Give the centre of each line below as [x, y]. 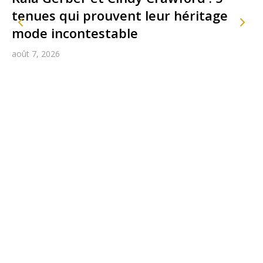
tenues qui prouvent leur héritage [120, 16]
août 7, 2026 [36, 54]
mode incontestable [75, 33]
